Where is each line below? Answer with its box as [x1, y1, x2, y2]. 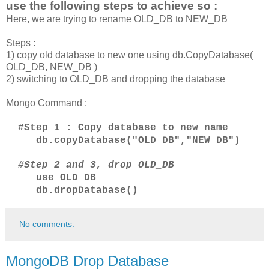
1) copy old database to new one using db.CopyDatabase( [6, 50, 253, 61]
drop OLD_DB [108, 160, 174, 171]
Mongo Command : [6, 98, 87, 109]
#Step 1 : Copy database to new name [6, 122, 228, 134]
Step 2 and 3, [24, 160, 108, 171]
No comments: [19, 219, 75, 229]
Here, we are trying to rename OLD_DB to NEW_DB [6, 14, 228, 25]
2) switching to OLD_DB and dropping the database [6, 74, 225, 85]
